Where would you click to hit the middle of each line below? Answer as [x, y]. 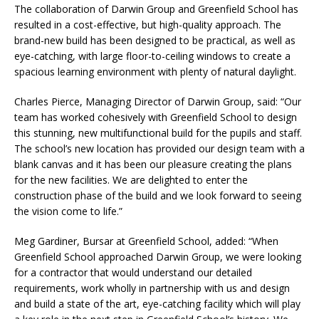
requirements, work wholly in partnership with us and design [152, 288]
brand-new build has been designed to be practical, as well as [155, 40]
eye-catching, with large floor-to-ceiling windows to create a [152, 56]
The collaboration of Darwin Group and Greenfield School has [156, 9]
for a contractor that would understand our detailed [133, 272]
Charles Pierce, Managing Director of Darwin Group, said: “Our [158, 101]
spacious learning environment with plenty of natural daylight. [155, 72]
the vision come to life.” [68, 211]
